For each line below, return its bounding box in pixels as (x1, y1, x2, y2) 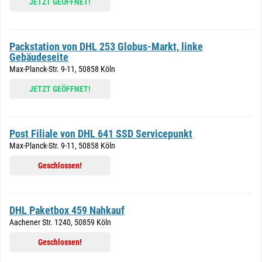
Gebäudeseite (9, 51, 68, 63)
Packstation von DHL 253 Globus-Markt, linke (9, 40, 203, 53)
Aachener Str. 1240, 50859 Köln (9, 218, 111, 227)
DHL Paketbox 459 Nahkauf (9, 204, 125, 216)
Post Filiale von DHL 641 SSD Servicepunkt (9, 127, 192, 140)
